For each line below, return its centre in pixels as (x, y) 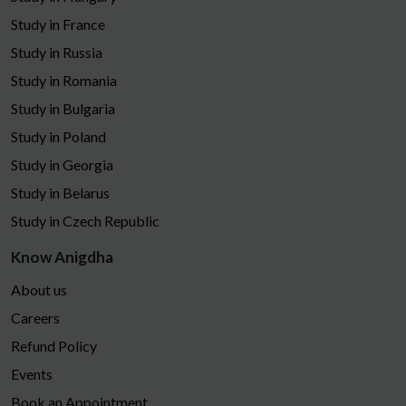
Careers (35, 317)
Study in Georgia (62, 164)
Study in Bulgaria (63, 108)
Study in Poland (58, 136)
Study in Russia (57, 52)
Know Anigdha (62, 256)
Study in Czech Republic (85, 220)
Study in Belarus (60, 192)
